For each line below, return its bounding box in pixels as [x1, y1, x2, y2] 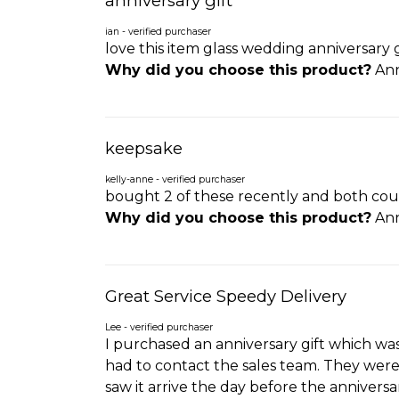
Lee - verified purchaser [105, 322, 213, 334]
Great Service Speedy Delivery [105, 286, 346, 307]
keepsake [105, 138, 183, 159]
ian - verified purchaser [105, 26, 211, 38]
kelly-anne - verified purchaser [105, 174, 245, 186]
